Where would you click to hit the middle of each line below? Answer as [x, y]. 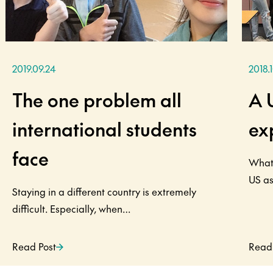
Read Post [34, 246]
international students [105, 129]
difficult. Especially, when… [72, 208]
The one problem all [97, 99]
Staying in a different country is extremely [105, 191]
